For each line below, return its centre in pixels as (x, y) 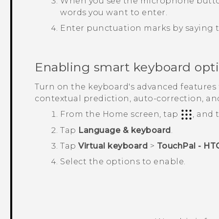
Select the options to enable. (123, 162)
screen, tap (154, 114)
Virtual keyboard (113, 146)
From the (81, 114)
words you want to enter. (114, 12)
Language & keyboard (125, 131)
